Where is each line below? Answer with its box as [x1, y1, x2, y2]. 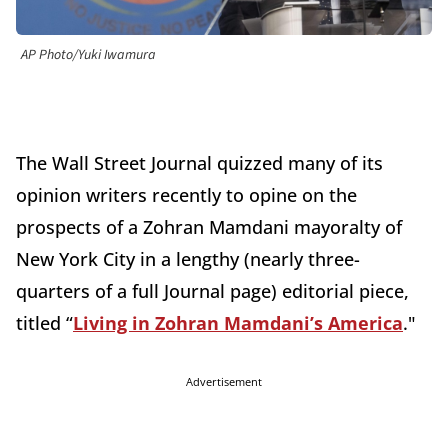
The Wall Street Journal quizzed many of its [16, 151, 383, 176]
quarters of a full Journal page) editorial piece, [16, 279, 409, 304]
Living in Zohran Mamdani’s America [73, 311, 403, 336]
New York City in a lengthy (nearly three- [16, 247, 360, 272]
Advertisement [186, 374, 262, 390]
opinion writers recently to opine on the [16, 183, 357, 208]
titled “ [16, 311, 73, 336]
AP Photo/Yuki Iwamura [21, 45, 156, 66]
